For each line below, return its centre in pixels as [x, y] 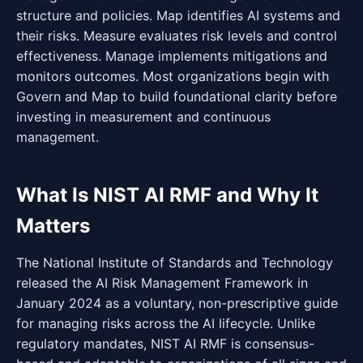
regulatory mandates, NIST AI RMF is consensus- [165, 344]
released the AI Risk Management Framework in [162, 283]
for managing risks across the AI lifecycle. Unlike [166, 323]
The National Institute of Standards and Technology [175, 263]
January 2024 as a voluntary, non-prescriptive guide [177, 303]
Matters [53, 226]
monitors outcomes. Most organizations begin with [173, 76]
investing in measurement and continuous [143, 117]
